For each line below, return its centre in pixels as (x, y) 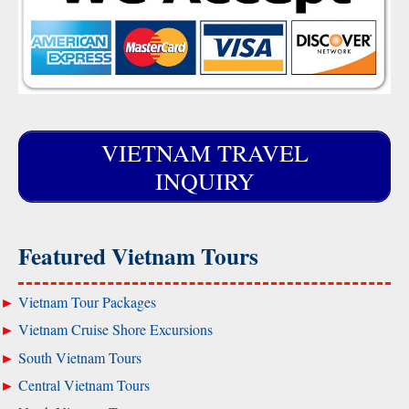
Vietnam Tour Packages (87, 301)
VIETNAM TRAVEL (204, 152)
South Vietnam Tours (80, 357)
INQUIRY (204, 180)
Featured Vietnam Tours (138, 257)
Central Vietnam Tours (84, 384)
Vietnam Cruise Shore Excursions (115, 330)
